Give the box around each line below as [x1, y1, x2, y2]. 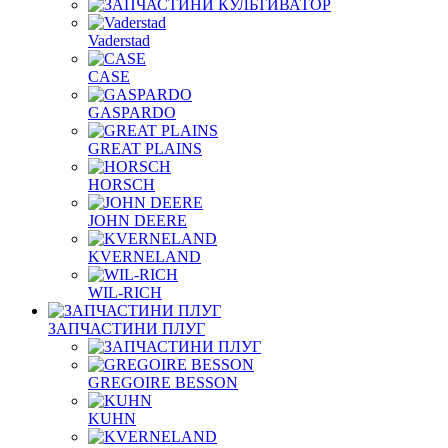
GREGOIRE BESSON [88, 374, 238, 391]
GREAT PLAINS [88, 140, 202, 157]
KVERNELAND [88, 248, 201, 265]
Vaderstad [88, 32, 150, 49]
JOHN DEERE [88, 212, 187, 229]
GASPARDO [88, 104, 176, 121]
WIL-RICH [88, 284, 162, 301]
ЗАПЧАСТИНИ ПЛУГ [48, 320, 205, 337]
